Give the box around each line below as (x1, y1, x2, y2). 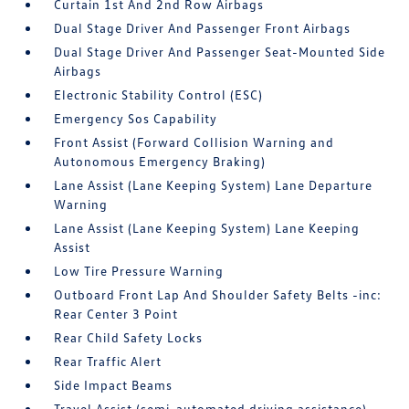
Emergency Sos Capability (54, 110, 218, 126)
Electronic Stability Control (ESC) (54, 87, 264, 102)
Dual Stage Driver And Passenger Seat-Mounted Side (54, 44, 386, 59)
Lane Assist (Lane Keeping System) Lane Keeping (54, 220, 361, 236)
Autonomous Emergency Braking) (54, 153, 267, 169)
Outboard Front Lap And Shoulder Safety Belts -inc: (54, 287, 383, 302)
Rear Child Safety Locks (54, 330, 204, 345)
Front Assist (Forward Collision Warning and (54, 134, 335, 150)
